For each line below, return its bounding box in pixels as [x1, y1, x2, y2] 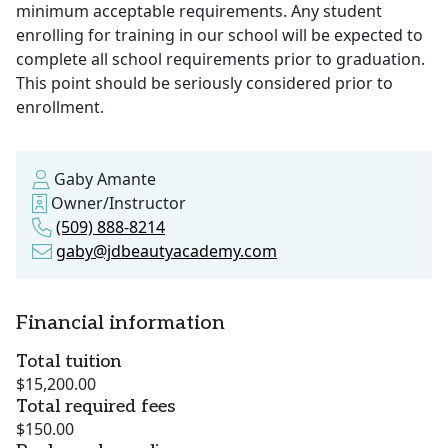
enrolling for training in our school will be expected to [16, 24, 423, 47]
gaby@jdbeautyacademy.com [56, 240, 277, 263]
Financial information [16, 311, 225, 336]
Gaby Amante [50, 168, 156, 191]
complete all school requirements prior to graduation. [16, 48, 425, 71]
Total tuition [16, 351, 121, 373]
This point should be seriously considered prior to [16, 72, 393, 95]
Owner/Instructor [47, 192, 186, 215]
